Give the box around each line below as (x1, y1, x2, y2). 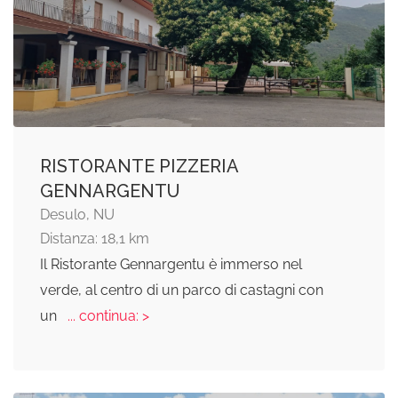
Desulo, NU (40, 206, 115, 224)
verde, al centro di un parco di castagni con (40, 282, 323, 299)
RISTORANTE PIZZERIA (40, 155, 238, 178)
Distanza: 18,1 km (40, 230, 149, 248)
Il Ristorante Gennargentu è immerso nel (40, 256, 302, 274)
